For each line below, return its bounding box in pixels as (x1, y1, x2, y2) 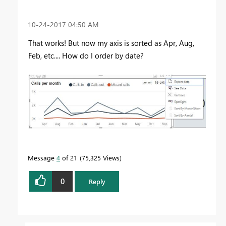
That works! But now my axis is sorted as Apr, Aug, (28, 38, 194, 48)
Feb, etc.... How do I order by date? (28, 50, 144, 61)
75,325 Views (82, 153, 120, 162)
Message (28, 153, 56, 162)
